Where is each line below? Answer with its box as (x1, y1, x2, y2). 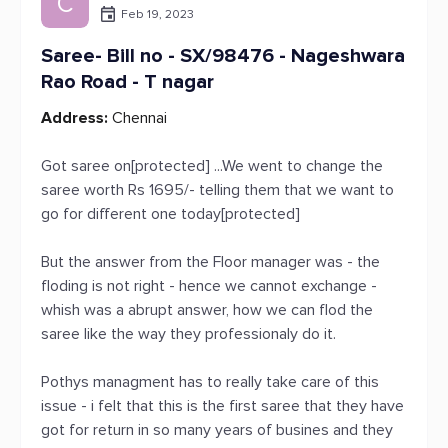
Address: (41, 108, 108, 128)
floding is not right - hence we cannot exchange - (41, 276, 377, 296)
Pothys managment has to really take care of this (41, 372, 379, 392)
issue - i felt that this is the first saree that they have (41, 396, 404, 416)
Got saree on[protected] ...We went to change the (41, 156, 383, 176)
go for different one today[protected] (41, 204, 300, 224)
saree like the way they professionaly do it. (41, 324, 336, 344)
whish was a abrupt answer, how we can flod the (41, 300, 373, 320)
